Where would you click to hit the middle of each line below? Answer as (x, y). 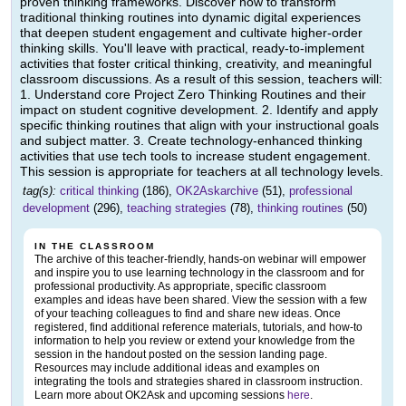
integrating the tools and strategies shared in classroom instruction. (198, 382)
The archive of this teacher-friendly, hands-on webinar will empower (200, 260)
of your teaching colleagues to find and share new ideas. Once (188, 314)
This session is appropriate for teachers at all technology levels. (202, 172)
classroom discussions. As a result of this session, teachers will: (201, 79)
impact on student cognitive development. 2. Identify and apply (199, 110)
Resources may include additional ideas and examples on (177, 368)
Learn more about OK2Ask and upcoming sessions (161, 396)
